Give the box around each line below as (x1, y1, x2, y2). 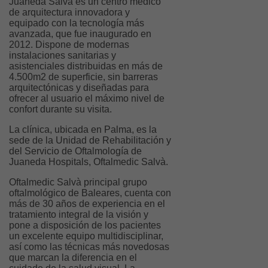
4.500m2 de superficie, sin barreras (9, 72, 158, 83)
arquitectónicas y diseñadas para (9, 83, 149, 93)
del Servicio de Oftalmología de (9, 146, 142, 157)
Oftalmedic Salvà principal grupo (9, 177, 147, 188)
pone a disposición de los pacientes (9, 220, 161, 231)
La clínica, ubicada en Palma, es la (9, 124, 157, 135)
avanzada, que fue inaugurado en (9, 29, 151, 39)
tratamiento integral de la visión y (9, 209, 148, 220)
